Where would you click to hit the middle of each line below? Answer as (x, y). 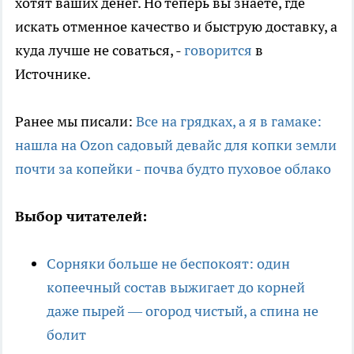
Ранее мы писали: (75, 122)
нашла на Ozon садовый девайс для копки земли (176, 145)
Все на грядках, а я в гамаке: (229, 122)
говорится (218, 51)
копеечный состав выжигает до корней (176, 288)
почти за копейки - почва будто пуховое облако (173, 169)
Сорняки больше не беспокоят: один (168, 264)
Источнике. (53, 74)
